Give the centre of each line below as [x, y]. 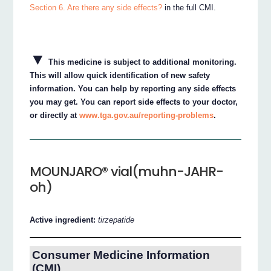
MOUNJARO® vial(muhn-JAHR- [127, 172]
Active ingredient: [64, 220]
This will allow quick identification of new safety [120, 75]
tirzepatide [116, 220]
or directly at [55, 115]
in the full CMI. [189, 7]
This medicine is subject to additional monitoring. [142, 62]
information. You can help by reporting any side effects [133, 88]
